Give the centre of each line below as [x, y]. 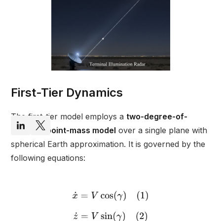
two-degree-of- [157, 117]
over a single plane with [162, 130]
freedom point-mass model [64, 130]
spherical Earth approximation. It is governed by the [108, 144]
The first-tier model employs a [69, 117]
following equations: [48, 158]
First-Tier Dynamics [67, 93]
